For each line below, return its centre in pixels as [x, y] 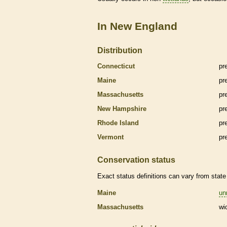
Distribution [120, 50]
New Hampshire [122, 108]
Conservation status [136, 159]
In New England [137, 26]
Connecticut [116, 66]
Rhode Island [118, 123]
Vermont [110, 137]
